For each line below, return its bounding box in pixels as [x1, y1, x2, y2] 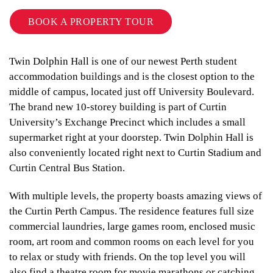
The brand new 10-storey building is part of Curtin [9, 101, 227, 113]
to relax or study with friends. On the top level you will [9, 250, 246, 263]
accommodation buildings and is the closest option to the [9, 70, 255, 82]
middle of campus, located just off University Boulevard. [9, 85, 254, 97]
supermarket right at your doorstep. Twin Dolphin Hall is [9, 131, 253, 143]
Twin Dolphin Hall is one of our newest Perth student [9, 55, 237, 67]
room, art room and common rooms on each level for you [9, 235, 254, 247]
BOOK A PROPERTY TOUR [28, 16, 154, 27]
